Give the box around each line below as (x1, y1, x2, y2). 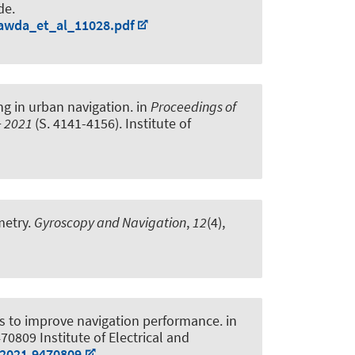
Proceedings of (151, 97, 236, 116)
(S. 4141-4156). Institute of (35, 114, 191, 133)
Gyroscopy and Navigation (34, 212, 186, 231)
